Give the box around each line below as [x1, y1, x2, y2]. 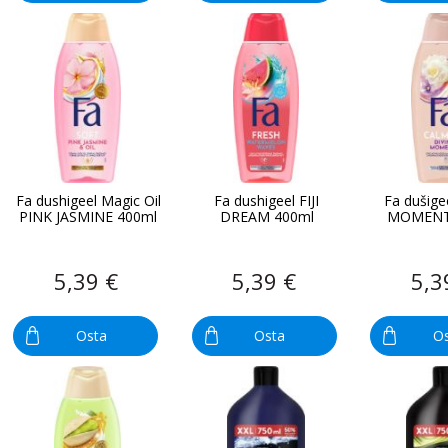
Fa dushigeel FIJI [214, 190, 320, 210]
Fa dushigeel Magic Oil [15, 190, 161, 210]
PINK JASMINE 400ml [19, 206, 158, 226]
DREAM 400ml [219, 206, 314, 226]
